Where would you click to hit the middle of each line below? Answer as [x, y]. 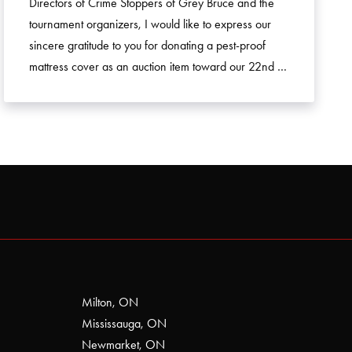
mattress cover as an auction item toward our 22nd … [158, 66]
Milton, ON [110, 302]
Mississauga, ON [124, 323]
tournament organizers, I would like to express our [150, 24]
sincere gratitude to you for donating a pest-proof [148, 45]
